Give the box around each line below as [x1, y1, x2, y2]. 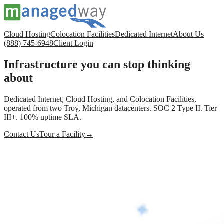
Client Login [53, 39, 93, 47]
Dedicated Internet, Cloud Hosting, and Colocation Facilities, [4, 94, 196, 103]
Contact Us [4, 129, 39, 138]
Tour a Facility [39, 129, 85, 138]
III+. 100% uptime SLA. [4, 112, 81, 121]
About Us [173, 30, 204, 38]
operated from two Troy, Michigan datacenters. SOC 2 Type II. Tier [4, 103, 217, 112]
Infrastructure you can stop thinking [4, 57, 190, 71]
